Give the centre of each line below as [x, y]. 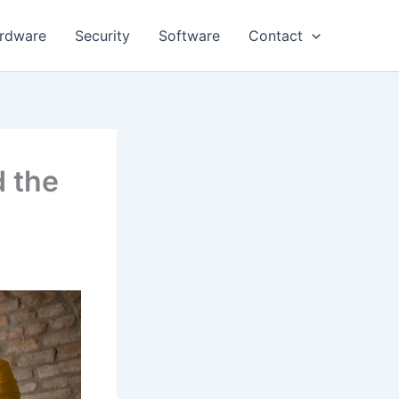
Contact [276, 36]
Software [190, 36]
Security [103, 36]
